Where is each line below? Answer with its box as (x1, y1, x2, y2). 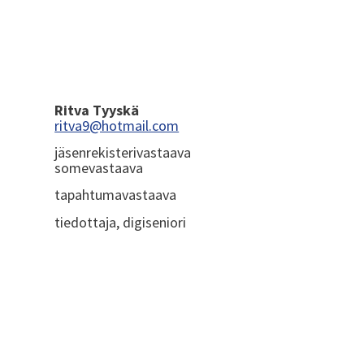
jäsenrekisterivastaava (54, 143, 192, 162)
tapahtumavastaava (54, 185, 177, 205)
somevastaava (54, 158, 144, 178)
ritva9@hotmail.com (54, 115, 180, 135)
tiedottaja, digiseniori (54, 212, 187, 232)
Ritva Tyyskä (54, 100, 140, 119)
